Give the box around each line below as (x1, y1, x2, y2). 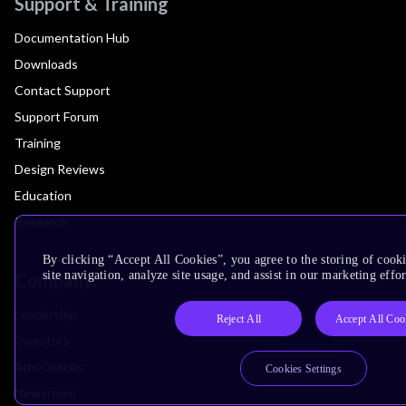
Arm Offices (14, 358, 83, 374)
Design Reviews (14, 160, 105, 177)
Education (14, 187, 72, 203)
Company (14, 268, 93, 291)
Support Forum (14, 108, 99, 124)
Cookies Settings (265, 362, 342, 375)
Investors (14, 332, 70, 348)
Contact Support (14, 82, 111, 98)
